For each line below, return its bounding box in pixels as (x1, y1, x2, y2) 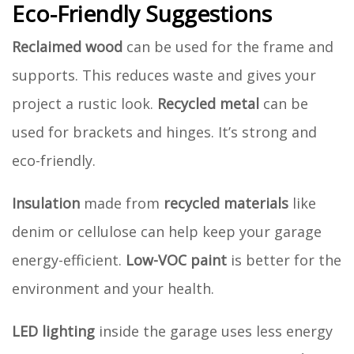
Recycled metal (157, 93, 259, 113)
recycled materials (164, 193, 288, 213)
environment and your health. (12, 278, 214, 298)
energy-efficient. (12, 250, 126, 269)
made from (80, 193, 164, 213)
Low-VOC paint (126, 250, 227, 269)
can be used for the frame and (122, 36, 333, 56)
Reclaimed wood (12, 36, 122, 56)
